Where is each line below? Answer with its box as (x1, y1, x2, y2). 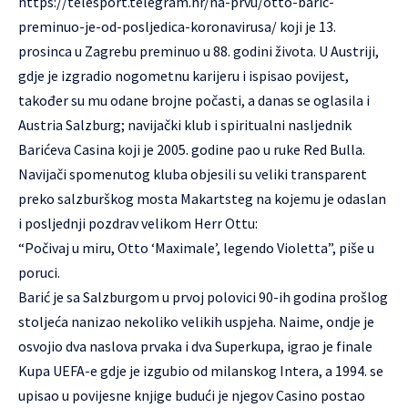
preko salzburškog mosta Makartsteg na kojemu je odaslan (18, 189, 386, 208)
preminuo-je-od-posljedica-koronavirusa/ (18, 16, 277, 36)
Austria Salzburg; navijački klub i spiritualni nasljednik (18, 115, 352, 134)
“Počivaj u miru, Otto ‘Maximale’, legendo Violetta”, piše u (18, 238, 374, 257)
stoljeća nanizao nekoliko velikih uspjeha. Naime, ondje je (18, 311, 374, 331)
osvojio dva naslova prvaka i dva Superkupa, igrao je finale (18, 336, 372, 355)
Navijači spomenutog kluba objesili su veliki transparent (18, 164, 367, 183)
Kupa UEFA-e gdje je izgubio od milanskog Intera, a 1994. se (18, 361, 383, 380)
